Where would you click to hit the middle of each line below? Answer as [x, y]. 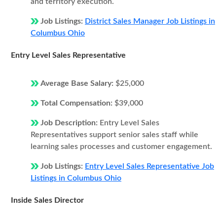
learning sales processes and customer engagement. [121, 147]
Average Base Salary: [78, 83]
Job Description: [70, 123]
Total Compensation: [77, 103]
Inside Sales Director [47, 200]
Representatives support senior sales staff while [114, 135]
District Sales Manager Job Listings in [150, 21]
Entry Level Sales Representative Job [149, 166]
